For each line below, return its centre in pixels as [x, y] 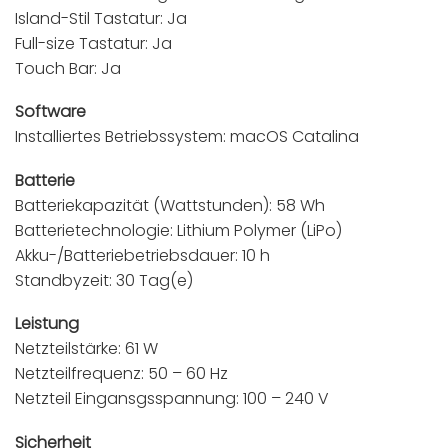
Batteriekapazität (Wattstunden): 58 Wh [170, 205]
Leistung [47, 324]
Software [50, 112]
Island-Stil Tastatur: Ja [101, 18]
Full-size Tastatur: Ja [93, 43]
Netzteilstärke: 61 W [86, 349]
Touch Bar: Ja [68, 68]
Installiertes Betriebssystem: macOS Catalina [187, 137]
